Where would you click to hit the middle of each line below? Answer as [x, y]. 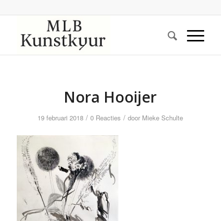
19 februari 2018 [61, 118]
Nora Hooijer [110, 97]
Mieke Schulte [163, 118]
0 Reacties [106, 118]
